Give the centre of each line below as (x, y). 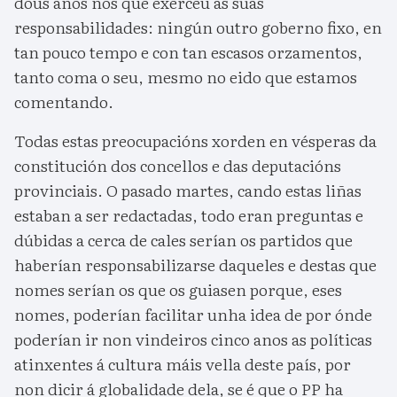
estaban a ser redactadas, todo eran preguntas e (189, 214)
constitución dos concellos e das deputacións (178, 165)
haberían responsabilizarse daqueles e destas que (195, 264)
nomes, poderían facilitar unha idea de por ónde (193, 314)
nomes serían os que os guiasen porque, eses (178, 289)
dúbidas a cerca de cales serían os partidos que (183, 239)
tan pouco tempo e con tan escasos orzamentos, (188, 51)
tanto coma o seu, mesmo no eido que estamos (186, 76)
